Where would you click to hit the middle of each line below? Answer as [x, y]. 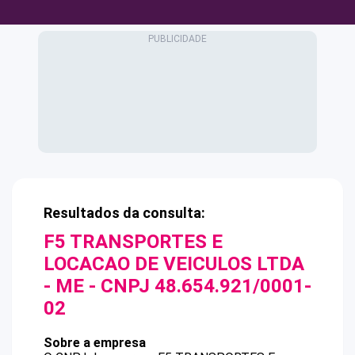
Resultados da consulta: [124, 213]
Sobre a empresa [95, 343]
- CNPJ [119, 286]
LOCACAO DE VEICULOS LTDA [174, 264]
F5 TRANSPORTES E [133, 242]
